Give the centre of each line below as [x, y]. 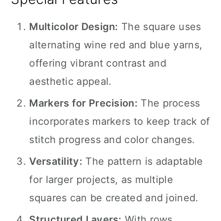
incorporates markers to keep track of [120, 121]
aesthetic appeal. [71, 81]
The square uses [160, 27]
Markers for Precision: [83, 103]
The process [169, 103]
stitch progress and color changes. [112, 140]
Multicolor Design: [74, 27]
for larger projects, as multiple [101, 180]
